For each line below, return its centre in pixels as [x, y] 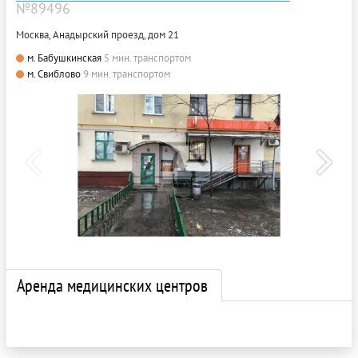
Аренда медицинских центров [112, 285]
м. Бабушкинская [64, 58]
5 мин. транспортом [147, 58]
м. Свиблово [54, 74]
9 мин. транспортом [127, 74]
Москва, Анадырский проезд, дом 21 [97, 35]
